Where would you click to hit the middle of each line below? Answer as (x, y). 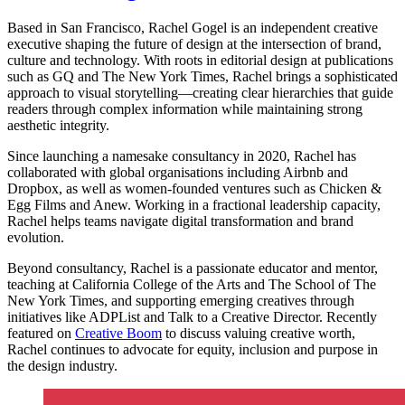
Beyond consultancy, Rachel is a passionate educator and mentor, (193, 268)
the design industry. (62, 365)
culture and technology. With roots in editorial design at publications (200, 60)
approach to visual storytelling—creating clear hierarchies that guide (200, 92)
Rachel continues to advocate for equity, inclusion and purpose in (193, 349)
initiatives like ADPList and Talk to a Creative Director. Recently (192, 316)
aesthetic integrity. (58, 125)
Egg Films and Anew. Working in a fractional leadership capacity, (194, 204)
